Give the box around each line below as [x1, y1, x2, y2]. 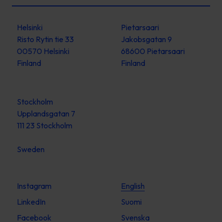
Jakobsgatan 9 [121, 34, 172, 45]
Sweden [17, 144, 45, 155]
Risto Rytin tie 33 [17, 34, 74, 45]
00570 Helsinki [17, 46, 69, 56]
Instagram [17, 181, 52, 191]
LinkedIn [17, 197, 46, 207]
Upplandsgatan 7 [17, 109, 75, 119]
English [121, 181, 145, 191]
